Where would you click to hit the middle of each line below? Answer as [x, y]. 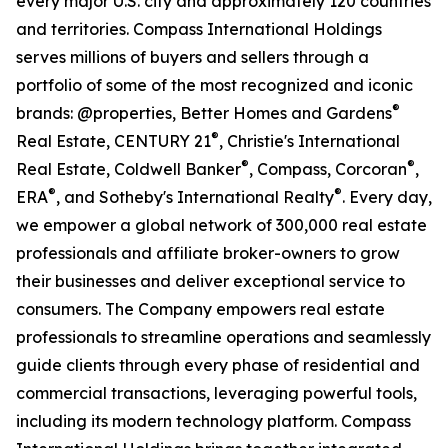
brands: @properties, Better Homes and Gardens [204, 113]
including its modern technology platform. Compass [213, 421]
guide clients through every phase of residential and [218, 365]
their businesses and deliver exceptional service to [210, 281]
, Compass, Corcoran [328, 169]
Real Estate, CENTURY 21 [113, 141]
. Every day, [387, 197]
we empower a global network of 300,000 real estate [221, 225]
